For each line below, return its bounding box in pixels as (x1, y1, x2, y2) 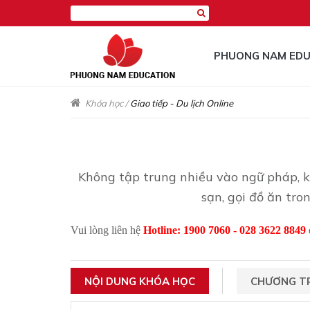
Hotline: (143, 224, 183, 236)
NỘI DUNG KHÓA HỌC (84, 275, 195, 288)
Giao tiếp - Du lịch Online (130, 98, 233, 109)
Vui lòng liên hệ (71, 224, 143, 236)
